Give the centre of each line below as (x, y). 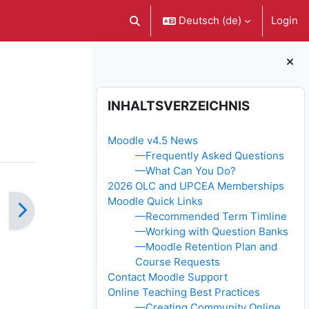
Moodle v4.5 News (153, 141)
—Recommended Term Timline (211, 217)
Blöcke (129, 99)
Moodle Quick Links (156, 201)
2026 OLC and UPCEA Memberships (196, 186)
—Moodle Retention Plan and (207, 247)
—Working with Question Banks (212, 232)
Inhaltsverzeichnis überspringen (175, 94)
